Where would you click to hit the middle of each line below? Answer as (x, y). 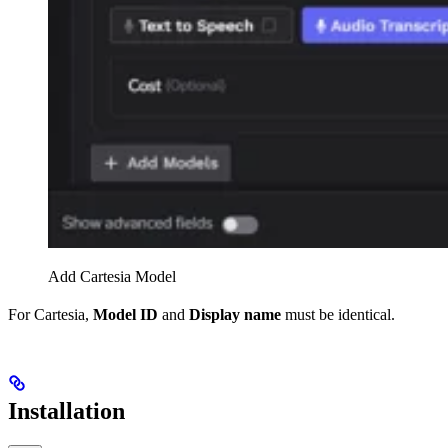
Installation (66, 411)
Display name (235, 315)
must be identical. (338, 315)
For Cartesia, (50, 315)
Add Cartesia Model (112, 277)
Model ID (125, 315)
